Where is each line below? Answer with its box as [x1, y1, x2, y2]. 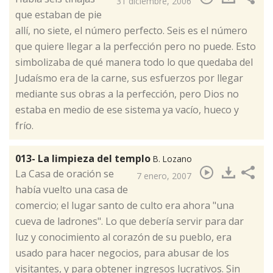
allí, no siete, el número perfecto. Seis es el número [15, 24, 247, 38]
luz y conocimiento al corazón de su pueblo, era [15, 230, 232, 244]
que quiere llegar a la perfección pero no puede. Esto [15, 40, 256, 54]
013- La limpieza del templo [15, 152, 153, 166]
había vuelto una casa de [15, 183, 128, 197]
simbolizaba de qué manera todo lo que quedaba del [15, 55, 253, 69]
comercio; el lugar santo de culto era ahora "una [15, 199, 234, 213]
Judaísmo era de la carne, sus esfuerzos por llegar [15, 71, 243, 85]
